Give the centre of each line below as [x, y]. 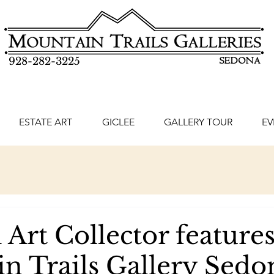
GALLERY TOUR [198, 122]
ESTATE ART [45, 122]
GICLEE [118, 122]
